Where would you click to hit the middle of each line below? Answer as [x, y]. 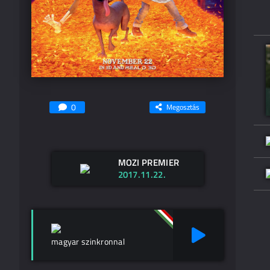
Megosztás [183, 107]
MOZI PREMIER [149, 162]
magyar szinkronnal [88, 241]
